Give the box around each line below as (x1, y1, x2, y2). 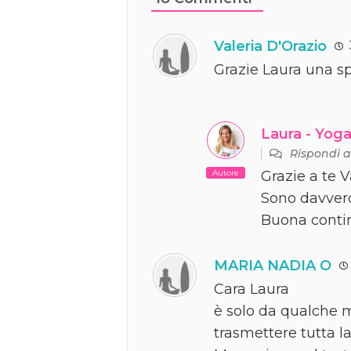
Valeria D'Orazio (214, 37, 327, 55)
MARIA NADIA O (214, 256, 331, 274)
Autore (212, 167, 239, 178)
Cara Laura (214, 280, 289, 298)
